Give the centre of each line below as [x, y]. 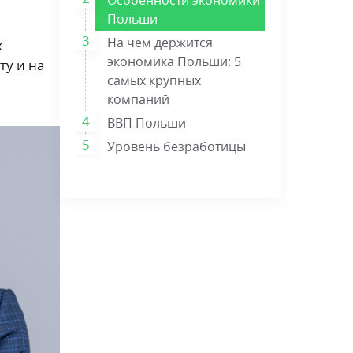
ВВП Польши [147, 123]
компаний [138, 99]
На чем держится [160, 42]
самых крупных [154, 80]
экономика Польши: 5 [174, 61]
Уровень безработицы [176, 146]
